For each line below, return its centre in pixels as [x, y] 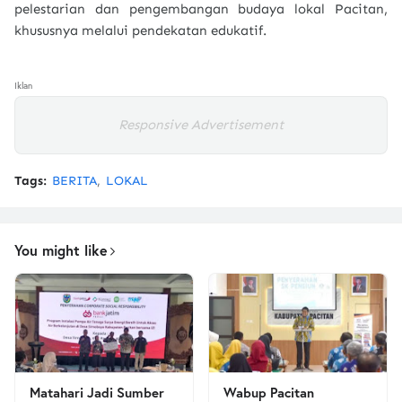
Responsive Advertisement [201, 125]
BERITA [74, 181]
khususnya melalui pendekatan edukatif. [140, 31]
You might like [61, 250]
